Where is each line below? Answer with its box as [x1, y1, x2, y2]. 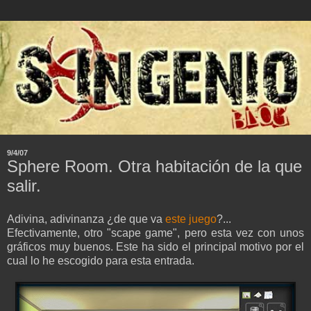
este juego [165, 212, 217, 225]
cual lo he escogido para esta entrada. [7, 254, 194, 267]
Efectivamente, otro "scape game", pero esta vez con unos [7, 226, 304, 239]
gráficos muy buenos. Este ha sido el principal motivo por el [7, 240, 304, 253]
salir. [7, 176, 41, 195]
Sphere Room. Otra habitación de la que [7, 156, 302, 176]
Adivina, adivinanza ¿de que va [7, 212, 165, 225]
